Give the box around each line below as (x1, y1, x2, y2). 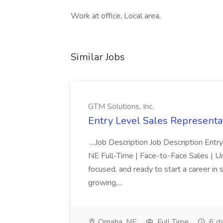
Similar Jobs (71, 50, 125, 64)
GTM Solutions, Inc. (88, 101, 154, 112)
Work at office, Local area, (71, 10, 161, 21)
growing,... (88, 177, 124, 188)
